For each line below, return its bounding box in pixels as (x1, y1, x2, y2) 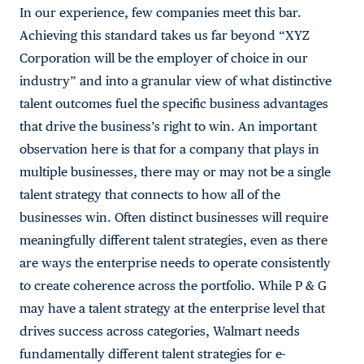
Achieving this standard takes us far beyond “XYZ (19, 28, 310, 43)
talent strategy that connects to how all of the (19, 187, 280, 202)
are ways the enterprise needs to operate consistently (19, 255, 331, 271)
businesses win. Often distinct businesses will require (19, 210, 328, 225)
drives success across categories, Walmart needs (19, 323, 300, 339)
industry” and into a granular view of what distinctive (19, 73, 331, 89)
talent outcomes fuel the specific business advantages (19, 96, 328, 111)
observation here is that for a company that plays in (19, 141, 319, 157)
